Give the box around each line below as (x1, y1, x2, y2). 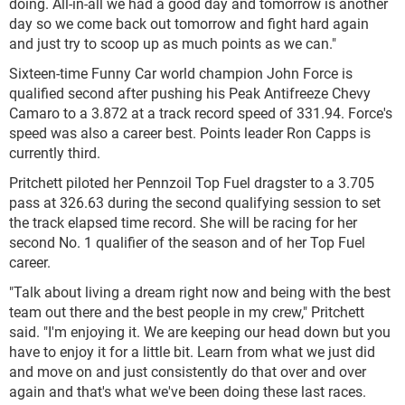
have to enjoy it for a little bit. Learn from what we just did (9, 342, 375, 361)
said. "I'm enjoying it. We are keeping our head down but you (9, 322, 391, 341)
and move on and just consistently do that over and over (9, 362, 366, 381)
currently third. (9, 143, 100, 162)
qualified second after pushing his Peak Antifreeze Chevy (9, 83, 371, 102)
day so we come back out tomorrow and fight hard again (9, 14, 369, 33)
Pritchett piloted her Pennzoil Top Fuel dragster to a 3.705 (9, 173, 374, 192)
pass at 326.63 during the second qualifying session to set (9, 193, 381, 212)
